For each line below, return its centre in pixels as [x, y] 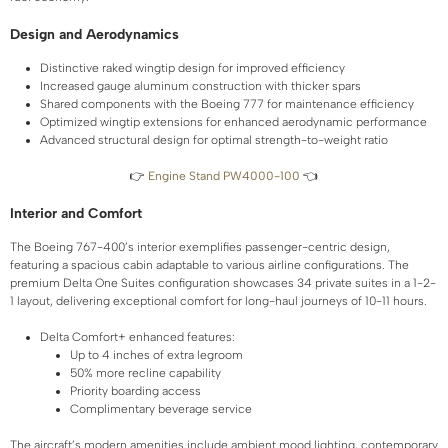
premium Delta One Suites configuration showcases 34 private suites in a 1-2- [223, 282]
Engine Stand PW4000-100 [224, 175]
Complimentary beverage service [161, 408]
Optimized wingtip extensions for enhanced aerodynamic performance [233, 121]
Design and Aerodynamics [94, 34]
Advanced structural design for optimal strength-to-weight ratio [214, 139]
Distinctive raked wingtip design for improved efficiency [192, 67]
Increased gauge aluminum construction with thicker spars [200, 85]
